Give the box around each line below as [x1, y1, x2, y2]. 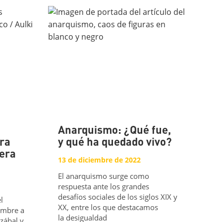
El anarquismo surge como [58, 170, 150, 181]
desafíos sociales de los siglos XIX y [58, 191, 178, 202]
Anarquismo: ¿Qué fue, [58, 126, 171, 136]
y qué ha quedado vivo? [58, 138, 172, 148]
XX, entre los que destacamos [58, 202, 159, 212]
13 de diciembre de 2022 [58, 155, 141, 165]
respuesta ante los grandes [58, 181, 150, 191]
